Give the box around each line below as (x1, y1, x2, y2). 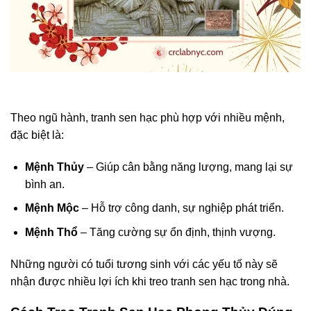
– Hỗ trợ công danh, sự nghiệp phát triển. (78, 202, 284, 215)
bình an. (24, 178, 65, 190)
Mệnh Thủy (24, 160, 84, 173)
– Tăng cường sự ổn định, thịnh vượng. (77, 226, 276, 238)
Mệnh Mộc (24, 202, 79, 215)
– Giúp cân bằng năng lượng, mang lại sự (83, 160, 293, 173)
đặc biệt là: (10, 128, 64, 141)
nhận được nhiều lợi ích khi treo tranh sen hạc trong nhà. (10, 275, 289, 287)
